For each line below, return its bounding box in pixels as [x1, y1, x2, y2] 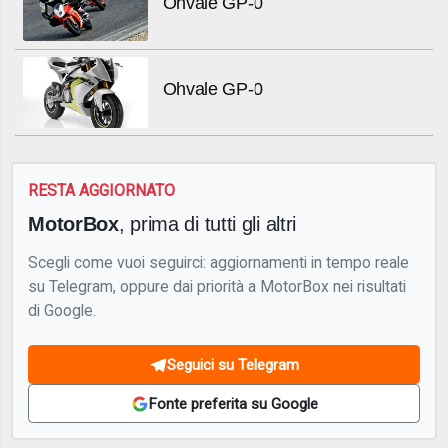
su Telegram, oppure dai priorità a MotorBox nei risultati [28, 276, 407, 296]
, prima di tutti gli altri [118, 211, 297, 235]
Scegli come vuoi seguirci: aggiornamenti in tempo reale [28, 252, 410, 272]
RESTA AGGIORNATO [28, 181, 176, 201]
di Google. [28, 300, 97, 320]
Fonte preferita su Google [148, 394, 318, 413]
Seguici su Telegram [167, 355, 299, 374]
